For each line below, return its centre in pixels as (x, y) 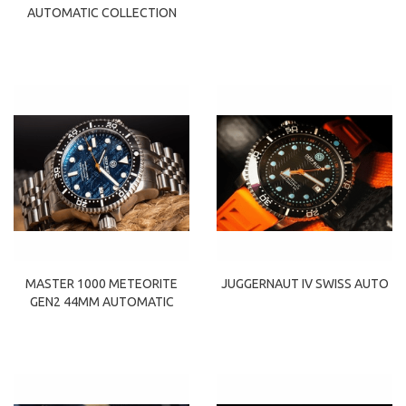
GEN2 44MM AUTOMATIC (101, 301)
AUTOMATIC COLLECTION (101, 12)
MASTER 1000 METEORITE (101, 283)
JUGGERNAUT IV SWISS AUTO (304, 283)
